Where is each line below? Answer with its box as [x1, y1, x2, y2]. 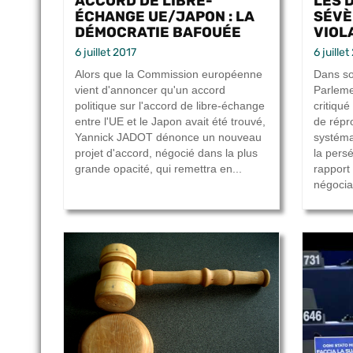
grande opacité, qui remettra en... [75, 162, 242, 176]
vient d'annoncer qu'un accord [75, 84, 225, 97]
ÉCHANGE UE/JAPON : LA [75, 8, 255, 25]
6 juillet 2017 [75, 46, 136, 60]
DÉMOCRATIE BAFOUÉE [75, 24, 241, 41]
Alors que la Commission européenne [75, 68, 262, 81]
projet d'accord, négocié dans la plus [75, 147, 258, 160]
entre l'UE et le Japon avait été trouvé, [75, 115, 266, 128]
